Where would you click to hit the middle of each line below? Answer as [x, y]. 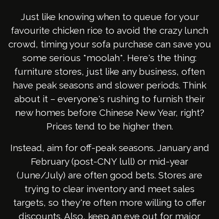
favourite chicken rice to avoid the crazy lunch [109, 31]
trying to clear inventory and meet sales [109, 189]
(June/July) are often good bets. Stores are [109, 175]
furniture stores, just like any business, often [109, 72]
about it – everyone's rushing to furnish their [109, 99]
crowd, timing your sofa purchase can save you [109, 44]
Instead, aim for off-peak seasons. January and [109, 148]
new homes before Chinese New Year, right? [109, 113]
